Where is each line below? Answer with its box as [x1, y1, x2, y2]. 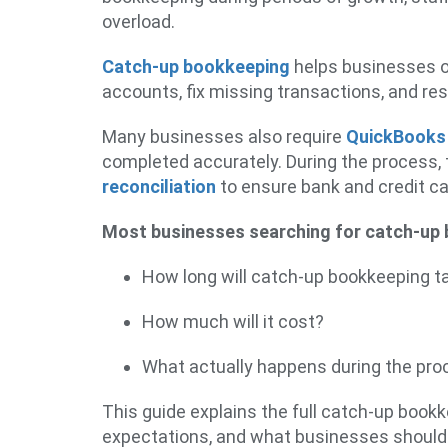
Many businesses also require [102, 126, 346, 147]
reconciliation [102, 176, 216, 197]
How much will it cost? [142, 311, 324, 332]
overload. [102, 11, 175, 32]
